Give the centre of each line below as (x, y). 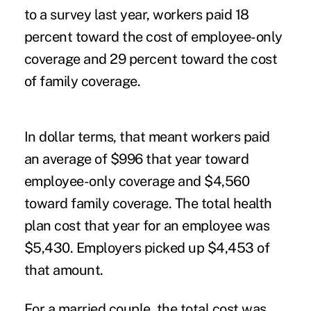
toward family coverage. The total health (148, 203)
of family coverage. (82, 81)
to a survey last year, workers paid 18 (136, 14)
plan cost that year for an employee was (147, 225)
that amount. (64, 270)
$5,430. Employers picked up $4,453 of (147, 247)
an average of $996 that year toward (136, 159)
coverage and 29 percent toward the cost (151, 59)
